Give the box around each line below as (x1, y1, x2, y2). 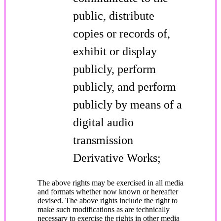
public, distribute (73, 9, 154, 22)
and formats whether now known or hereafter (37, 187, 178, 196)
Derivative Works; (73, 151, 161, 164)
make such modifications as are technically (37, 205, 170, 214)
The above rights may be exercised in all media (37, 178, 184, 187)
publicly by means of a (73, 98, 182, 111)
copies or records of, (73, 27, 170, 40)
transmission (73, 133, 133, 147)
